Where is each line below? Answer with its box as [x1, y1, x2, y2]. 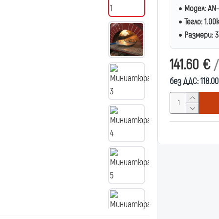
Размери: [184, 30, 213, 40]
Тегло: [184, 17, 202, 27]
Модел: [184, 3, 206, 14]
